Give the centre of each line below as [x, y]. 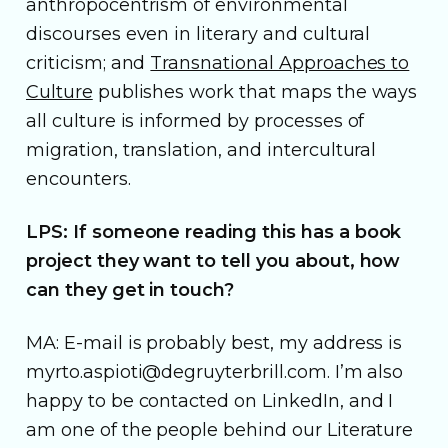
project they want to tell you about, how [213, 260]
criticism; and [88, 62]
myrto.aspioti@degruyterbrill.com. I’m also [215, 371]
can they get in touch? [130, 289]
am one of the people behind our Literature [220, 429]
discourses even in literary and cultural [198, 33]
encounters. [78, 178]
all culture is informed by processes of [195, 120]
